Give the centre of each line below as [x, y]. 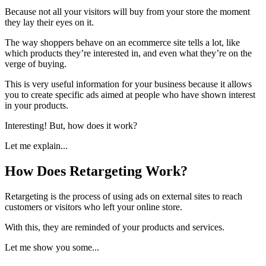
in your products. [37, 105]
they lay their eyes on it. [49, 22]
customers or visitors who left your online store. [94, 207]
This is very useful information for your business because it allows [128, 84]
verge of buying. [36, 64]
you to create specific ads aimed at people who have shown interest [130, 94]
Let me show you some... [52, 247]
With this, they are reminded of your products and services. [115, 227]
